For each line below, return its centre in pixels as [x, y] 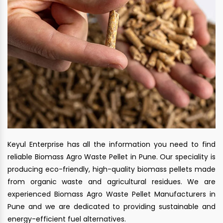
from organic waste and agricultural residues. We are [111, 182]
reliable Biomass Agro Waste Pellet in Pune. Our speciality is [111, 157]
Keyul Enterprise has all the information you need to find [111, 145]
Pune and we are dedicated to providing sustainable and [111, 207]
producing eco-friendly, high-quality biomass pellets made [111, 169]
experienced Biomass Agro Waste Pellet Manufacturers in [111, 194]
